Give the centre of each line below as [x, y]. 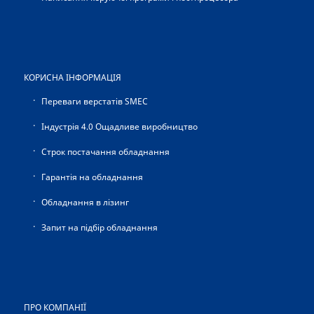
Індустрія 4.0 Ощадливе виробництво [119, 127]
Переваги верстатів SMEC [94, 102]
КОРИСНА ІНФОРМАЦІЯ [72, 78]
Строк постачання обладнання [105, 152]
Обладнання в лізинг [85, 203]
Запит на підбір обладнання [99, 228]
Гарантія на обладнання [92, 177]
